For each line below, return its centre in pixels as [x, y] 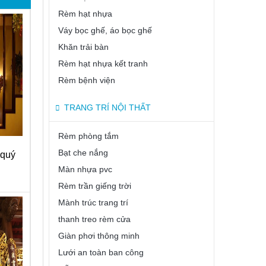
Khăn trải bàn [83, 47]
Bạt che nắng [83, 153]
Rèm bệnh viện [87, 80]
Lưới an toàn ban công [101, 252]
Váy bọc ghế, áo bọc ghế [105, 30]
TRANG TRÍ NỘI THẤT [107, 107]
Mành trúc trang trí [93, 202]
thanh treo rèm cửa [94, 219]
